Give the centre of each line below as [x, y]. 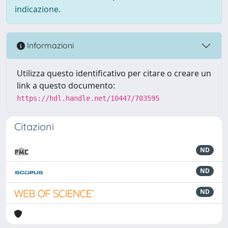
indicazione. [38, 9]
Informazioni [49, 45]
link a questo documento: [66, 85]
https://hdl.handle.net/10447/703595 [88, 98]
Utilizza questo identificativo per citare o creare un [114, 73]
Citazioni [34, 126]
